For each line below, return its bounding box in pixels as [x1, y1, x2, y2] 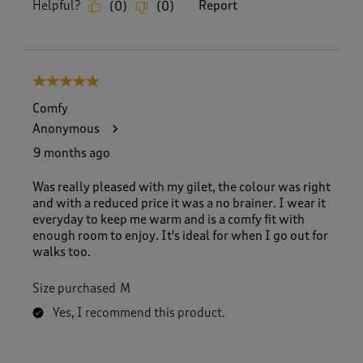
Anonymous [32, 122, 100, 137]
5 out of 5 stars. [32, 75, 118, 90]
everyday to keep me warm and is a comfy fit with [32, 212, 305, 228]
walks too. [32, 245, 91, 260]
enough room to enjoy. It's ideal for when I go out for [32, 228, 328, 244]
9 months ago [33, 146, 110, 161]
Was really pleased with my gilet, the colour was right [32, 180, 331, 195]
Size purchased [32, 281, 116, 297]
